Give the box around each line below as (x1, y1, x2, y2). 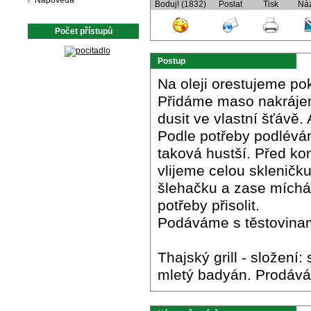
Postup (158, 56, 185, 66)
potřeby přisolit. (158, 197, 260, 214)
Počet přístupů (54, 26, 112, 36)
